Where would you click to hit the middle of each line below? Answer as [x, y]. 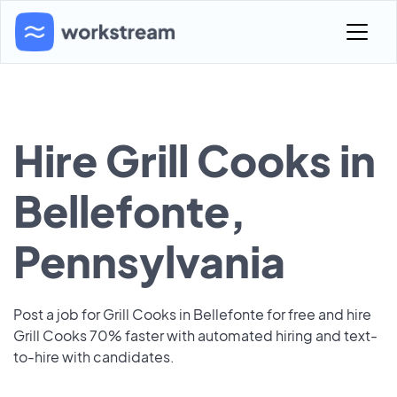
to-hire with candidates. [94, 357]
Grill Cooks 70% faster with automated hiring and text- [195, 335]
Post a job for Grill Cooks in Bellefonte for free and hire [192, 314]
